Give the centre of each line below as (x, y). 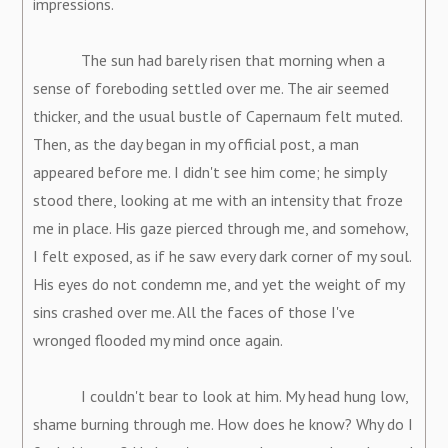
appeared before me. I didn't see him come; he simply (210, 171)
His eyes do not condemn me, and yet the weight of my (219, 283)
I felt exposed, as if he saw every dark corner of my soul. (222, 255)
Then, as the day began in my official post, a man (196, 143)
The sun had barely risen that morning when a (209, 59)
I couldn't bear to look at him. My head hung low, (221, 395)
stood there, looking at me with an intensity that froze (218, 199)
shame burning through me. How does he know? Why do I (223, 423)
